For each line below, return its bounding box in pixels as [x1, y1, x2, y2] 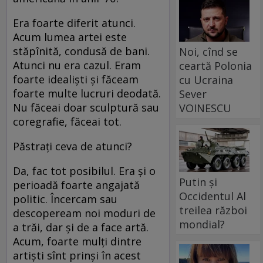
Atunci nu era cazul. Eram [13, 58, 141, 72]
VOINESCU [179, 100, 232, 115]
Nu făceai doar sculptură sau [13, 100, 159, 114]
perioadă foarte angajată [13, 177, 140, 192]
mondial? [179, 217, 225, 231]
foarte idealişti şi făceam [13, 72, 139, 86]
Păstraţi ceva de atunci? [13, 139, 138, 153]
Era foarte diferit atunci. [13, 15, 136, 30]
